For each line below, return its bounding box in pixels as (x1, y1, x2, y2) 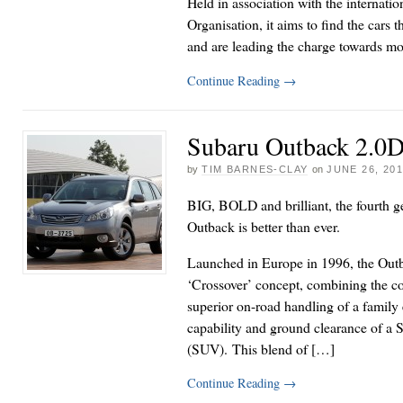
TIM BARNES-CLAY (201, 163, 309, 175)
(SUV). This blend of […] (187, 338, 335, 358)
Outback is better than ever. (187, 217, 340, 237)
